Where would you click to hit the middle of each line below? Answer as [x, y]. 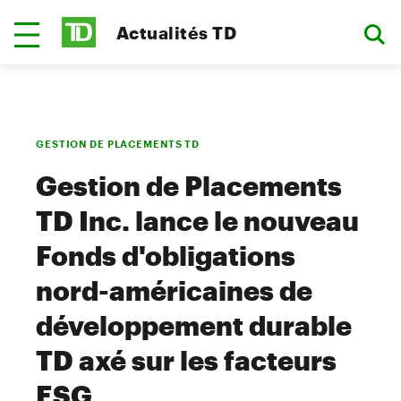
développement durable [194, 325]
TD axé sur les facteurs [186, 360]
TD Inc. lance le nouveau [197, 221]
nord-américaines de [174, 290]
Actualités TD [177, 32]
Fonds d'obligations [166, 256]
